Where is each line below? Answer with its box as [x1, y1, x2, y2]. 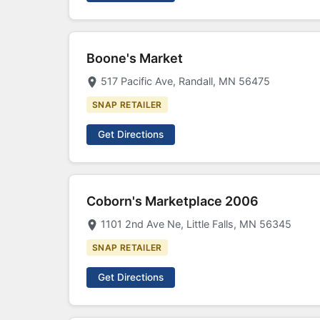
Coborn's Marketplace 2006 [86, 194, 259, 209]
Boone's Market [86, 51, 183, 66]
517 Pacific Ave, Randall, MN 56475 [101, 75, 270, 87]
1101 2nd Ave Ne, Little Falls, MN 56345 [101, 218, 291, 230]
